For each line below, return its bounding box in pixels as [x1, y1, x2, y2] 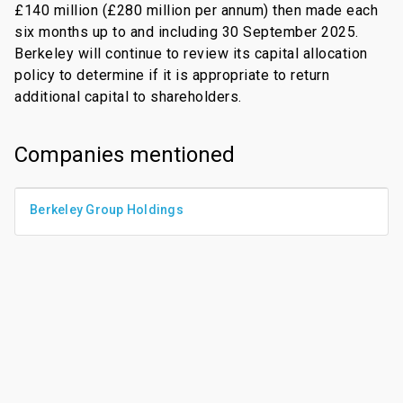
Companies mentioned [14, 141, 235, 167]
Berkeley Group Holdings [30, 201, 184, 217]
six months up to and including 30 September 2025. [14, 22, 359, 40]
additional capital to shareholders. [14, 87, 242, 105]
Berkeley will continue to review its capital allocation [14, 44, 368, 62]
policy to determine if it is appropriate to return [14, 66, 329, 84]
